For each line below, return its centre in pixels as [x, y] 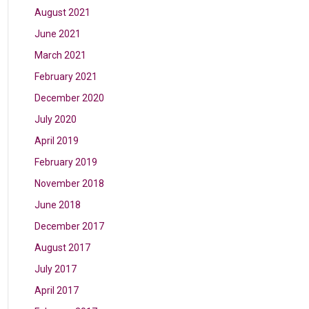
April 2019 [57, 141]
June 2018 [58, 205]
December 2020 [70, 98]
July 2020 [56, 119]
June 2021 [58, 34]
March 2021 [61, 55]
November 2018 [70, 183]
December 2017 [70, 226]
